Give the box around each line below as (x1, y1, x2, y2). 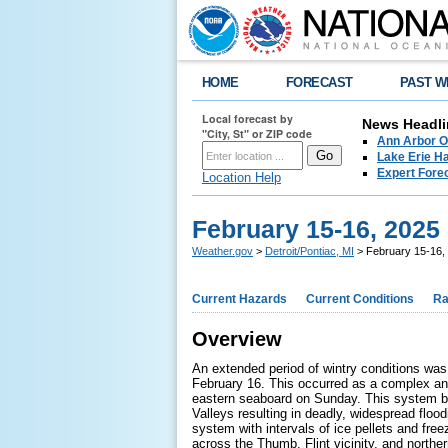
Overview (192, 328, 282, 350)
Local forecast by (202, 111, 293, 126)
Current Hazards (192, 292, 287, 306)
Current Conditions (306, 292, 414, 306)
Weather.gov (192, 245, 253, 257)
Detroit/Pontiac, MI (265, 245, 354, 257)
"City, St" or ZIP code (202, 126, 312, 141)
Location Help (202, 170, 281, 185)
